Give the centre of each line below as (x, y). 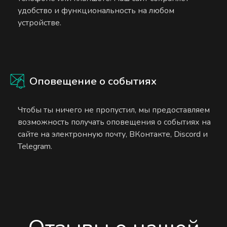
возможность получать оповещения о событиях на (115, 122)
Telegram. (35, 146)
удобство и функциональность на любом (96, 10)
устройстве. (40, 23)
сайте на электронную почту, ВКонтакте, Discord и (113, 134)
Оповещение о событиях (93, 81)
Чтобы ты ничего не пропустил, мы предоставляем (114, 110)
